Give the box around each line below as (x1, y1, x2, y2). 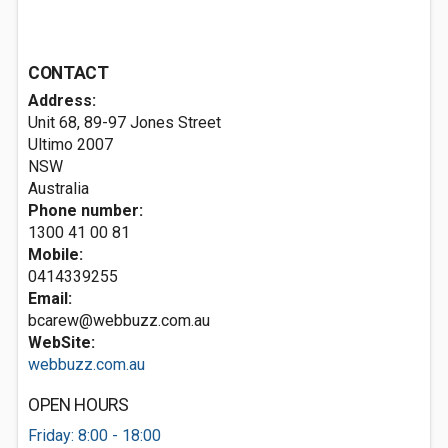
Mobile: (28, 245, 83, 264)
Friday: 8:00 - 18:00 (28, 426, 161, 445)
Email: (28, 289, 72, 308)
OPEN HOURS (28, 395, 129, 415)
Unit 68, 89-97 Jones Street (28, 113, 221, 132)
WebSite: (28, 333, 95, 352)
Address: (28, 91, 96, 110)
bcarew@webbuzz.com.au (28, 311, 210, 330)
